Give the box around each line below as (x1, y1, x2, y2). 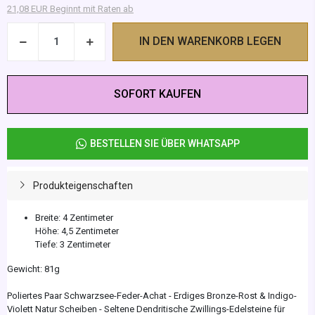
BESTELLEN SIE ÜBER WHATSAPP (89, 137, 240, 149)
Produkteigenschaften (32, 179, 133, 191)
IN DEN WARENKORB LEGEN (139, 34, 281, 49)
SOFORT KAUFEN (114, 87, 201, 101)
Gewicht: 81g (7, 263, 60, 274)
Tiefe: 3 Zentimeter (35, 238, 110, 250)
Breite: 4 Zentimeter (35, 212, 113, 223)
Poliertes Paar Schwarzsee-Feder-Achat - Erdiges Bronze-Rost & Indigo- (7, 290, 297, 301)
